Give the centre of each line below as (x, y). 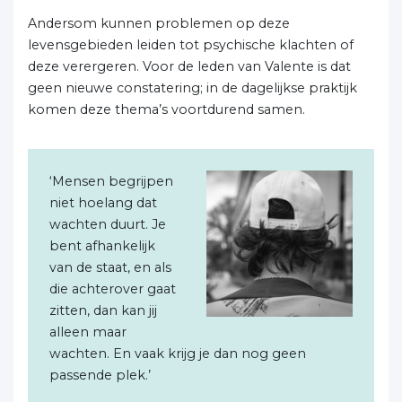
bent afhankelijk (102, 246)
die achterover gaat (113, 289)
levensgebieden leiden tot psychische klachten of (191, 45)
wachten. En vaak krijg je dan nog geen (178, 354)
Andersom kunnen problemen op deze (159, 23)
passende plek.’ (100, 375)
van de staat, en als (110, 267)
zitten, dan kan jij (103, 310)
